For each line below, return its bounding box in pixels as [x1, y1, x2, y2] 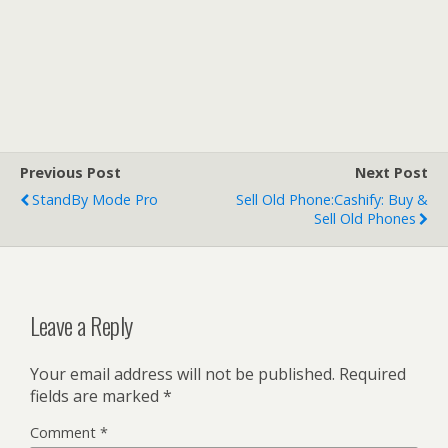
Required [339, 362, 406, 385]
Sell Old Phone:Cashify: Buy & [236, 189, 428, 209]
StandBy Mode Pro [32, 189, 158, 209]
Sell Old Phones [314, 208, 416, 228]
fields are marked [30, 384, 163, 407]
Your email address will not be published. [30, 362, 335, 385]
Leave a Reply [30, 306, 133, 343]
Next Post [355, 162, 428, 182]
